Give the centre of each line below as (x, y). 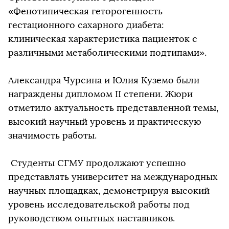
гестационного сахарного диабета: (86, 25)
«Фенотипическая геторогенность (85, 11)
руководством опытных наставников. (91, 218)
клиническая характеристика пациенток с (103, 39)
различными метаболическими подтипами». (107, 53)
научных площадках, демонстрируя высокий (109, 191)
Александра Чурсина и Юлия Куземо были (104, 80)
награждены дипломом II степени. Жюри (100, 94)
